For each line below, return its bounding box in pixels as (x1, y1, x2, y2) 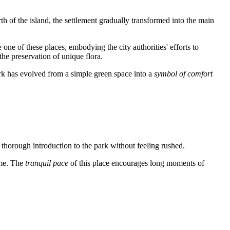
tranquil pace (25, 159, 68, 168)
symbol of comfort (154, 69, 213, 79)
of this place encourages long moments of (68, 159, 204, 168)
